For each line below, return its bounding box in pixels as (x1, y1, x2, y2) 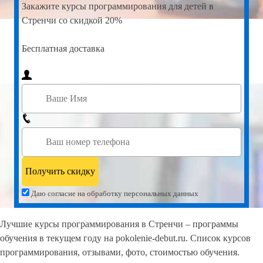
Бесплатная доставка (22, 43, 104, 53)
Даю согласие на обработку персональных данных (29, 188, 198, 198)
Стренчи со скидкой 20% (22, 15, 122, 25)
